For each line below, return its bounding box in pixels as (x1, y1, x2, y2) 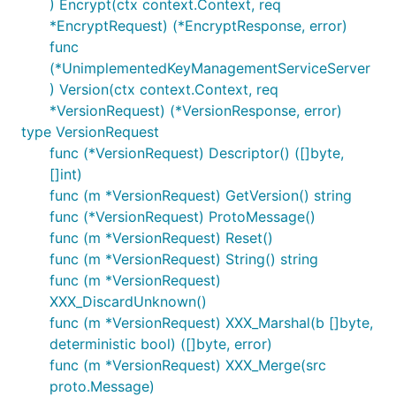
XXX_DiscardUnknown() (49, 293, 207, 310)
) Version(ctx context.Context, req (49, 80, 278, 98)
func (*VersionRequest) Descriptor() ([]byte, (49, 144, 344, 162)
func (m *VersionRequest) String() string (49, 250, 318, 268)
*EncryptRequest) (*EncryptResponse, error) (49, 17, 347, 34)
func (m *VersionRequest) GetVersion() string (49, 187, 352, 204)
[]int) (49, 165, 82, 183)
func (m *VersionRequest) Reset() (49, 229, 273, 247)
